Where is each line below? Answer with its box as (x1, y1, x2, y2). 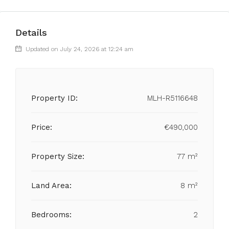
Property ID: (31, 94, 78, 103)
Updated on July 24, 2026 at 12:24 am (24, 45, 133, 53)
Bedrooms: (31, 210, 72, 219)
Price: (31, 123, 52, 132)
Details (15, 27, 47, 38)
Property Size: (31, 152, 84, 161)
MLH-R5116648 (147, 94, 198, 103)
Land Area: (31, 181, 72, 190)
